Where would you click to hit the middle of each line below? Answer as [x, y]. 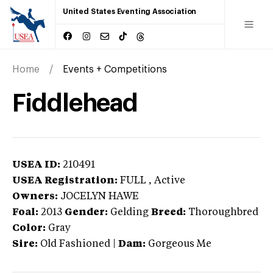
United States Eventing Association [130, 12]
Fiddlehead [75, 103]
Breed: [168, 212]
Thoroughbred [223, 212]
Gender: [86, 212]
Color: [29, 228]
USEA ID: [36, 165]
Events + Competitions [115, 69]
